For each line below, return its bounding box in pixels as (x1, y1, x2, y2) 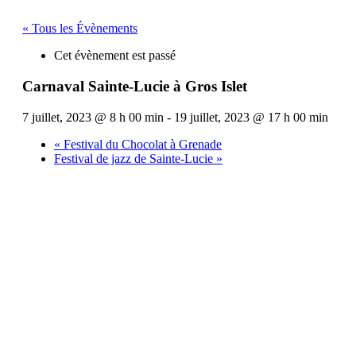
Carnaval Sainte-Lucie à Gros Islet (22, 77, 247, 95)
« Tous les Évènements (22, 21, 137, 36)
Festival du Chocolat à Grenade (60, 137, 222, 151)
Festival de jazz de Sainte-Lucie (54, 151, 216, 165)
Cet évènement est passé (54, 48, 176, 63)
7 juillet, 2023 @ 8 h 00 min (22, 110, 164, 124)
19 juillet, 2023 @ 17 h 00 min (174, 110, 328, 124)
